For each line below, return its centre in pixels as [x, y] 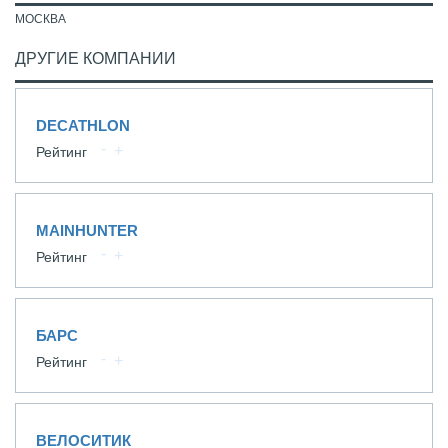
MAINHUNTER [87, 230]
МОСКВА [40, 19]
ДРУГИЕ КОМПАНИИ [95, 58]
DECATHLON [83, 125]
